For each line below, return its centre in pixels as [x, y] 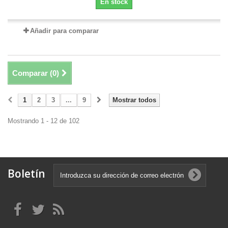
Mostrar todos [134, 100]
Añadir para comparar [64, 31]
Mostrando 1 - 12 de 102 [44, 121]
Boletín [26, 174]
